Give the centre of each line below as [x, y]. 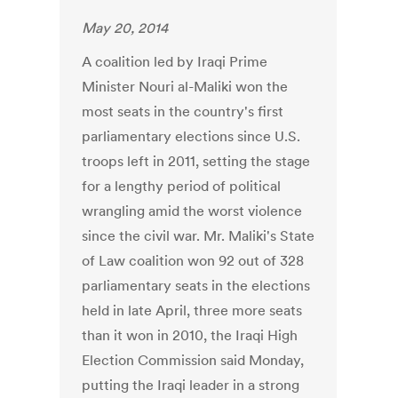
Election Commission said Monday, [193, 360]
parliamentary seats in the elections [196, 286]
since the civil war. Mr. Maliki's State [199, 236]
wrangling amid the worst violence [192, 211]
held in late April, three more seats [192, 310]
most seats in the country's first [183, 111]
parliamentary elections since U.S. [191, 136]
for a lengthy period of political [182, 186]
